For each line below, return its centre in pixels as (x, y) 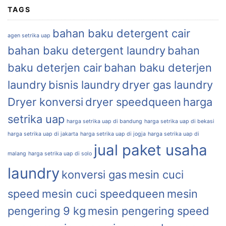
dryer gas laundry (167, 85)
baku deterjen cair (55, 68)
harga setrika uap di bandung (104, 121)
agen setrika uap (29, 36)
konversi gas (94, 175)
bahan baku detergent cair (121, 33)
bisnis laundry (84, 85)
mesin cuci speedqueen (103, 194)
